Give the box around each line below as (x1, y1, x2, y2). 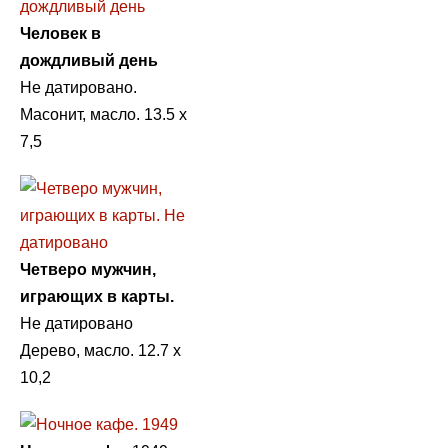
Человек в (20, 24, 101, 42)
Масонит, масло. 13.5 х (20, 105, 187, 123)
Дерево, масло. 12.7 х (20, 341, 181, 359)
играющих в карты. (20, 287, 174, 305)
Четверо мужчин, (20, 260, 156, 278)
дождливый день (20, 51, 158, 69)
